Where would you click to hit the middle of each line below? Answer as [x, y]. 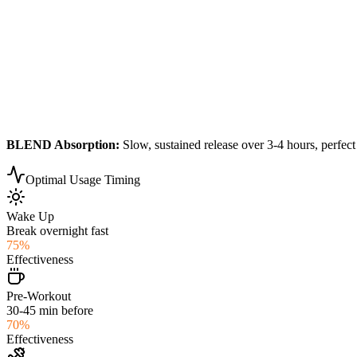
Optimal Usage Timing [83, 179]
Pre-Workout [39, 296]
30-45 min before [50, 310]
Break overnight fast [57, 230]
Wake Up [30, 216]
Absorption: [86, 144]
